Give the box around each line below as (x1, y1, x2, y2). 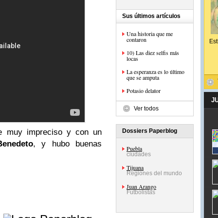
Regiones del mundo (127, 170, 182, 177)
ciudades (127, 151, 151, 158)
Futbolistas (127, 189, 155, 196)
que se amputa (127, 73, 159, 81)
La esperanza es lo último (127, 68, 184, 75)
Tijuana (127, 163, 144, 171)
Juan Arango (127, 182, 156, 190)
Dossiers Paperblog (122, 127, 177, 134)
